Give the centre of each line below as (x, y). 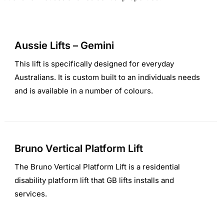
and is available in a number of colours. (83, 90)
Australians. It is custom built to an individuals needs (107, 77)
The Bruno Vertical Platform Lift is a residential (97, 166)
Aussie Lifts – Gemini (64, 45)
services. (30, 193)
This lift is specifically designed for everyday (94, 63)
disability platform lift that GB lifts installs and (94, 180)
